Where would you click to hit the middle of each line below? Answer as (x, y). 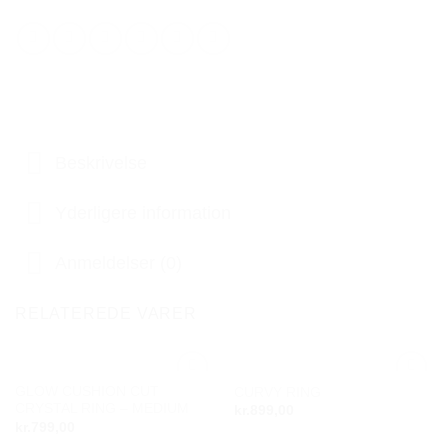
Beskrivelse (101, 163)
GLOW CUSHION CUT (86, 392)
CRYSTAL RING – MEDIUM (101, 409)
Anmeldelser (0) (119, 263)
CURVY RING (277, 392)
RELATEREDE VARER (106, 313)
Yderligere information (143, 213)
